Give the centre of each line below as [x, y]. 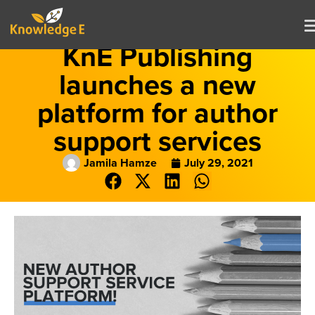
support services [157, 141]
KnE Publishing [157, 56]
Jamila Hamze [120, 162]
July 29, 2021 [218, 162]
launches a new [157, 84]
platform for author [157, 112]
